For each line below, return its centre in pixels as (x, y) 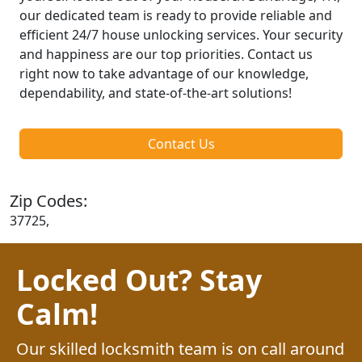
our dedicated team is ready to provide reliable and (176, 15)
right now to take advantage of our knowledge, (164, 73)
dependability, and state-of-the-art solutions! (156, 93)
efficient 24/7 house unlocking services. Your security (181, 34)
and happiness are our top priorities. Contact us (166, 54)
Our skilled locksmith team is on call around (180, 348)
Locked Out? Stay (139, 279)
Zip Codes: (48, 200)
